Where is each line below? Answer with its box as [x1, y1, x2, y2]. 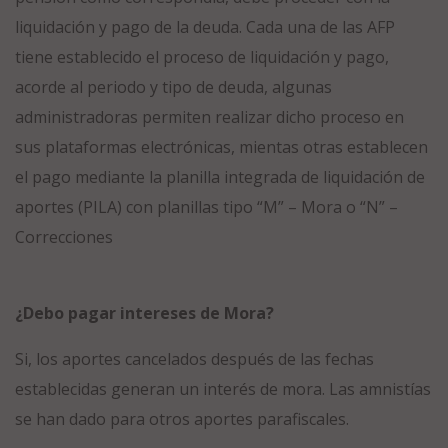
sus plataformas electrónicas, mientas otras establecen [15, 136, 428, 159]
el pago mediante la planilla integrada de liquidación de [15, 166, 425, 189]
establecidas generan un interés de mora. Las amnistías [15, 378, 431, 401]
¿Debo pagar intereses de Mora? [15, 302, 274, 325]
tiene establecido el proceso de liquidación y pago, [15, 46, 389, 69]
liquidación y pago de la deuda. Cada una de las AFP [15, 16, 395, 39]
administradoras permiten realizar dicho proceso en [15, 106, 404, 129]
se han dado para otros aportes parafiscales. [15, 408, 349, 431]
